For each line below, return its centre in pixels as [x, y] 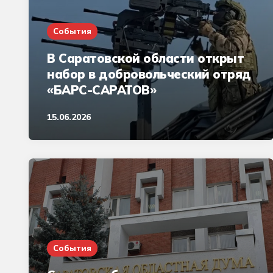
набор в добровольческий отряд [149, 74]
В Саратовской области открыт [145, 58]
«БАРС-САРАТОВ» [101, 90]
